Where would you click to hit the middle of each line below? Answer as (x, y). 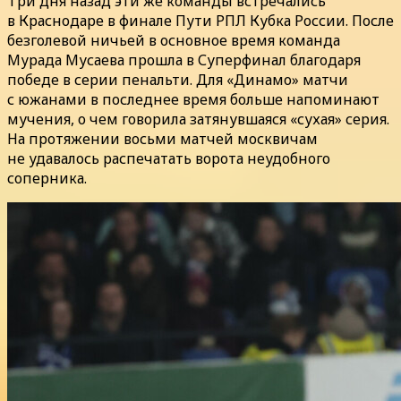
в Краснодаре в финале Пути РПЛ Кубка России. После (200, 20)
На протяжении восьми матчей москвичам (162, 138)
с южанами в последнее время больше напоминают (193, 99)
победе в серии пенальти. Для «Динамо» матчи (178, 79)
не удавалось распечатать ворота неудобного (169, 158)
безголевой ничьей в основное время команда (174, 40)
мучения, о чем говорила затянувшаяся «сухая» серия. (198, 119)
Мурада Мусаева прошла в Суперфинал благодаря (184, 60)
